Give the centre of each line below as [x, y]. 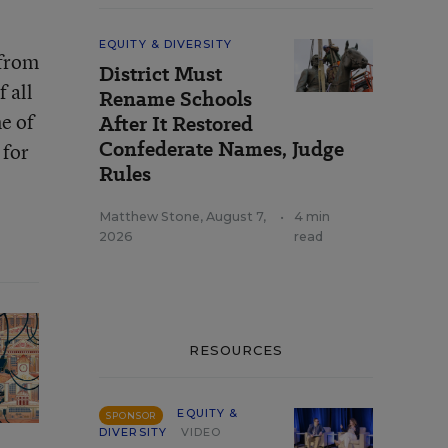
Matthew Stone [149, 216]
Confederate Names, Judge [221, 149]
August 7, [236, 216]
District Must [160, 74]
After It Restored [176, 124]
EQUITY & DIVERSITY [165, 44]
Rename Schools [175, 99]
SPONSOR [131, 415]
